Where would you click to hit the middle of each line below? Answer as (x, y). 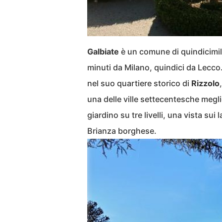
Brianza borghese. (122, 131)
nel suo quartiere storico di (139, 83)
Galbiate (103, 52)
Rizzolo (205, 83)
